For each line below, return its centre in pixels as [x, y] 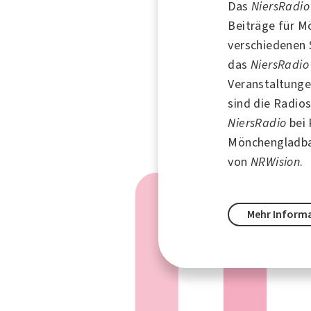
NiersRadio [259, 123]
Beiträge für [263, 25]
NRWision [276, 161]
